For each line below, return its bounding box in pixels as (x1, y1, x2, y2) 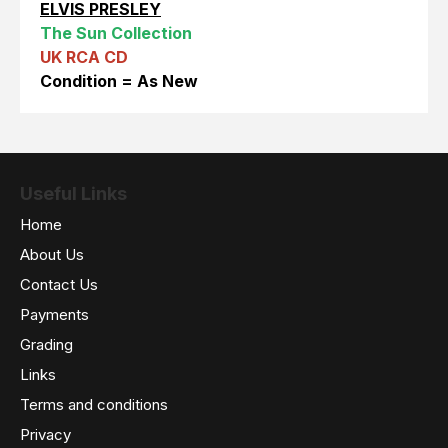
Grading (20, 334, 73, 354)
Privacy (20, 424, 71, 444)
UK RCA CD (40, 46, 128, 67)
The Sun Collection (40, 22, 192, 43)
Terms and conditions (20, 394, 168, 414)
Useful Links (20, 182, 127, 204)
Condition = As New (40, 70, 198, 91)
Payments (20, 304, 89, 324)
